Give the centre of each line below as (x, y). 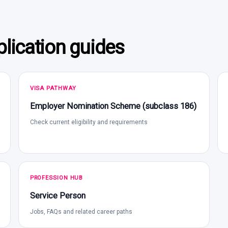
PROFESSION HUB (56, 178)
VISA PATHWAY (53, 88)
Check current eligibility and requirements (89, 122)
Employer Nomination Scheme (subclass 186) (113, 106)
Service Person (58, 195)
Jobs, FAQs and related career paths (81, 211)
